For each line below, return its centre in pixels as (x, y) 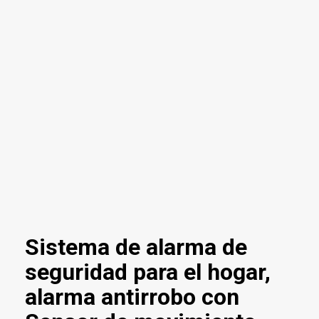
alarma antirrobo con (132, 297)
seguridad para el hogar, (148, 272)
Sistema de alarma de (136, 247)
